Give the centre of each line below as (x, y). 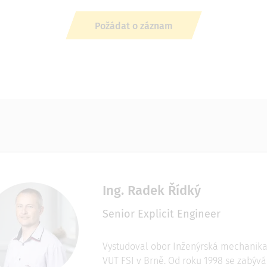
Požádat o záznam (133, 26)
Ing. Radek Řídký (151, 190)
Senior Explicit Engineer (161, 214)
